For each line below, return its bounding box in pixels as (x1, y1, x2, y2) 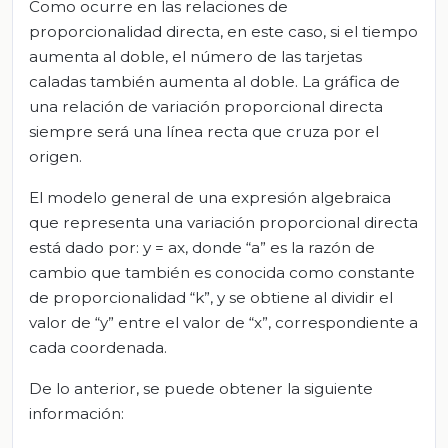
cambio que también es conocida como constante (29, 262, 415, 282)
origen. (29, 146, 82, 166)
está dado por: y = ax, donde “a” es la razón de (29, 237, 375, 257)
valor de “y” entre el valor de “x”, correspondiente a (29, 312, 418, 332)
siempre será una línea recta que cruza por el (29, 121, 379, 141)
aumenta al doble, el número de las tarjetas (29, 46, 362, 66)
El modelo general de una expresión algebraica (29, 187, 391, 207)
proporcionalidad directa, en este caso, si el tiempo (29, 21, 418, 41)
